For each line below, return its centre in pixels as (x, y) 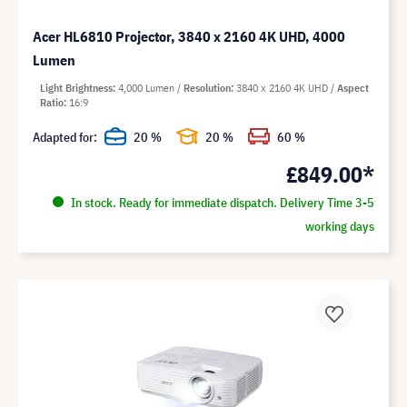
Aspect (353, 87)
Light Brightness (76, 87)
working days (339, 226)
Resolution (207, 87)
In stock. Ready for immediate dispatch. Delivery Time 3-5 (221, 202)
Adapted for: (65, 137)
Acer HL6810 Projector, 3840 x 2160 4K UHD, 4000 (189, 36)
